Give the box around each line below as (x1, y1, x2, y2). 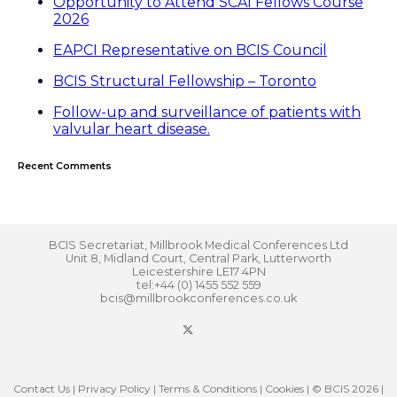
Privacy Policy (78, 381, 151, 395)
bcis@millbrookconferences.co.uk (100, 291, 297, 305)
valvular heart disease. (53, 120, 210, 137)
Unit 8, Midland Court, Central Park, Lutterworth (66, 251, 331, 265)
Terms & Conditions (159, 381, 257, 395)
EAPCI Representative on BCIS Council (53, 41, 327, 58)
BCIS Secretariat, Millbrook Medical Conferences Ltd (49, 237, 348, 252)
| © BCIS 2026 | (304, 381, 384, 395)
